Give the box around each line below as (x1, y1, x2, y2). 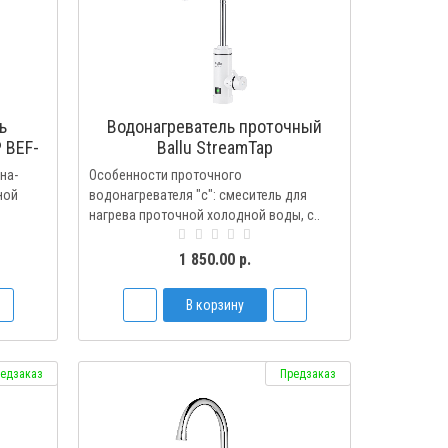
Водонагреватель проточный (107, 116, 323, 137)
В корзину (185, 297, 244, 313)
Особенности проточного (89, 167, 243, 183)
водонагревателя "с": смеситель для (89, 187, 308, 203)
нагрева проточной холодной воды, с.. (89, 207, 321, 223)
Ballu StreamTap (156, 137, 273, 158)
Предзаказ (279, 367, 336, 381)
